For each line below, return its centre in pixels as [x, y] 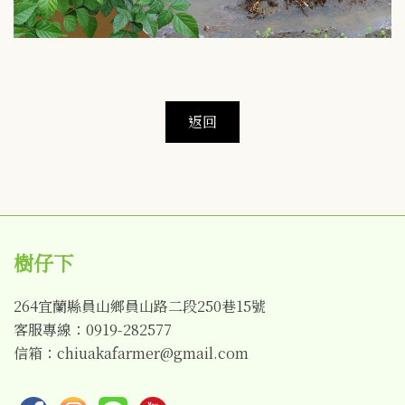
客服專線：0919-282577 [93, 330]
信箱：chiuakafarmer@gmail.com [131, 353]
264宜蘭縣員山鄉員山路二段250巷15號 [140, 306]
